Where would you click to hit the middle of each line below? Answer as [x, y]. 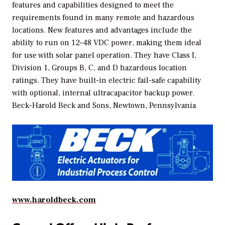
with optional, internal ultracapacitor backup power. [103, 93]
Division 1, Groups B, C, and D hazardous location [99, 68]
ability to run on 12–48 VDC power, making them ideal [107, 42]
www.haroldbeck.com [54, 200]
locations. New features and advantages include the [102, 30]
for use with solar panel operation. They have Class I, [104, 55]
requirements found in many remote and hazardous [103, 17]
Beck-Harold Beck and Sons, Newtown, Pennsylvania [104, 105]
